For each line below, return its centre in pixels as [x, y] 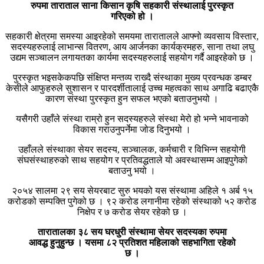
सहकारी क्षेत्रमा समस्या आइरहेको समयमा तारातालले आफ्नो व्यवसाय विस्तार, [132, 36]
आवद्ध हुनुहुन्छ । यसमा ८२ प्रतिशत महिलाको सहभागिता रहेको [132, 242]
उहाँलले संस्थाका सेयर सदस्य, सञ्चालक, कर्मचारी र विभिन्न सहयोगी [132, 149]
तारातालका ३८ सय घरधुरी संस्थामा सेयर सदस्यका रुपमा [132, 232]
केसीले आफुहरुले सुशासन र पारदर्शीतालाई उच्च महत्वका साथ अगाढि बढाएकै [132, 88]
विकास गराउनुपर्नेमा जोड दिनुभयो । [132, 129]
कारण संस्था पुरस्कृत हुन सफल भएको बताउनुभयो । [132, 98]
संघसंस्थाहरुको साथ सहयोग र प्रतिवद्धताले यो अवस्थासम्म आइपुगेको [132, 160]
